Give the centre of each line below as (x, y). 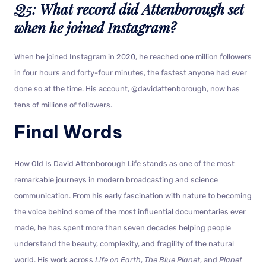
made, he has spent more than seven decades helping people (123, 227)
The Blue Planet (172, 259)
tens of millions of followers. (63, 104)
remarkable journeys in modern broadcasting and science (116, 179)
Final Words (68, 132)
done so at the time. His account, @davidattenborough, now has (127, 88)
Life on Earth (118, 259)
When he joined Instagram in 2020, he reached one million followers (133, 56)
